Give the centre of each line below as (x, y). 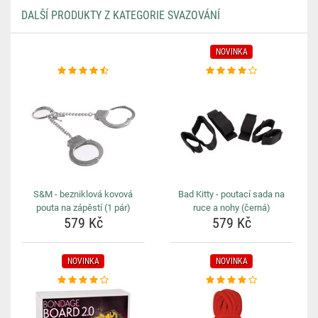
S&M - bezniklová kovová (83, 194)
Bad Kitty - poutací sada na (231, 194)
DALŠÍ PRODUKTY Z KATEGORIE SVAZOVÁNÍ (121, 15)
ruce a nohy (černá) (231, 208)
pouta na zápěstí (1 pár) (83, 208)
